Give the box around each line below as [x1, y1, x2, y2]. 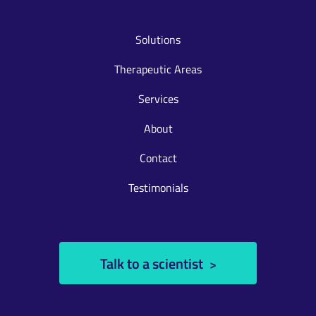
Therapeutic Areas [114, 61, 202, 77]
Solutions [135, 32, 181, 47]
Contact [139, 150, 177, 166]
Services [138, 91, 178, 107]
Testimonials [128, 180, 188, 195]
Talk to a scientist [99, 253, 206, 273]
